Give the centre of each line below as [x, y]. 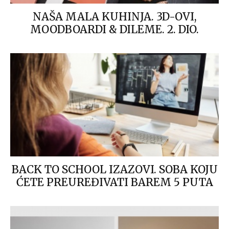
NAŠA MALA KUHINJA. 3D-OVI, [114, 17]
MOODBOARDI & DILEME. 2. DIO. [114, 30]
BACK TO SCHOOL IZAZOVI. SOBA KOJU [114, 169]
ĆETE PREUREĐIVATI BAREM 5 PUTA [114, 182]
